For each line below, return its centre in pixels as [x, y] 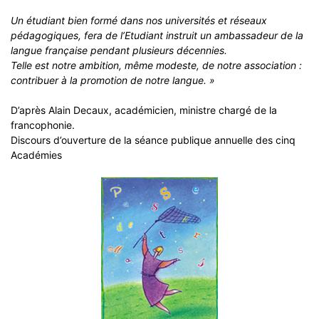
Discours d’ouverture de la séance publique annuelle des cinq [153, 140]
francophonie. [43, 125]
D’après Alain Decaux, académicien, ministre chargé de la [144, 110]
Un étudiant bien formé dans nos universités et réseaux [139, 20]
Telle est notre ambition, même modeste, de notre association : [156, 65]
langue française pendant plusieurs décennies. [119, 50]
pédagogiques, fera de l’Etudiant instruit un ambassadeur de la [157, 35]
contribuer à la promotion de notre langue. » [113, 80]
